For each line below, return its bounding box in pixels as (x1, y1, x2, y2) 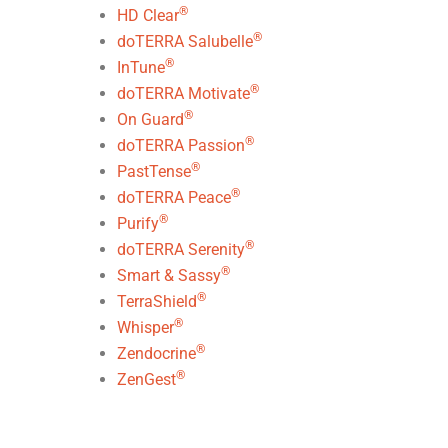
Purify (117, 214, 159, 233)
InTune (117, 58, 165, 77)
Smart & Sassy (117, 266, 221, 285)
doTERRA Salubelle (117, 32, 253, 51)
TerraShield (117, 292, 197, 311)
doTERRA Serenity (117, 240, 245, 259)
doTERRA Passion (117, 136, 245, 155)
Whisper (117, 318, 174, 337)
